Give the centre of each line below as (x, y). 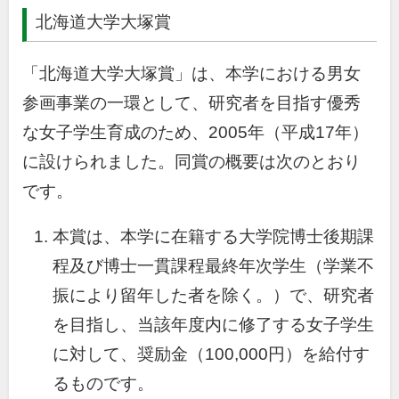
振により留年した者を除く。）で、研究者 (213, 296)
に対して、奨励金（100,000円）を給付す (211, 354)
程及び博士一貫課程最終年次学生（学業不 (213, 266)
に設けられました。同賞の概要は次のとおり (191, 161)
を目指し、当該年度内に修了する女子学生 (213, 325)
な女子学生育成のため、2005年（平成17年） (195, 132)
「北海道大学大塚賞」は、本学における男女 (191, 73)
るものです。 (103, 384)
